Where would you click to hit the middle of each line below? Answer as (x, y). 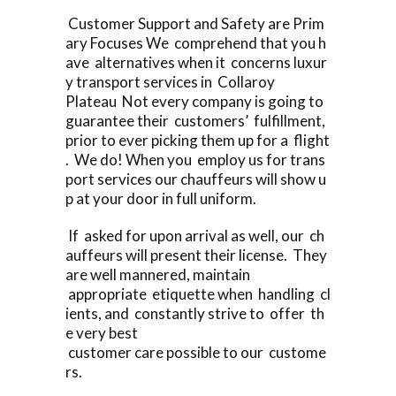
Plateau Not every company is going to (196, 101)
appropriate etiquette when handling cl (198, 293)
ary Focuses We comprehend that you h (196, 42)
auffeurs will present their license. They (198, 255)
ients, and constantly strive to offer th (195, 313)
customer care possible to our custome (196, 352)
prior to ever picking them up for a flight (198, 140)
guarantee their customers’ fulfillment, (198, 120)
